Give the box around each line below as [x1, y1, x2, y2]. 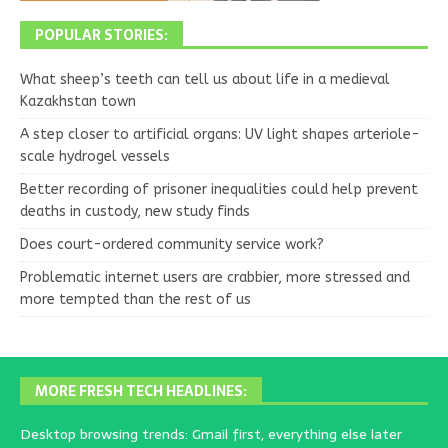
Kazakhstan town [20, 93, 136, 111]
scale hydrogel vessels [20, 148, 170, 166]
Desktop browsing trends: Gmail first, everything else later [20, 423, 402, 446]
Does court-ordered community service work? [20, 236, 324, 254]
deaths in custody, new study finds [20, 203, 250, 221]
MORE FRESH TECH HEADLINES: [35, 380, 247, 403]
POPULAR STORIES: [35, 24, 168, 47]
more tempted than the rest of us [20, 291, 251, 309]
